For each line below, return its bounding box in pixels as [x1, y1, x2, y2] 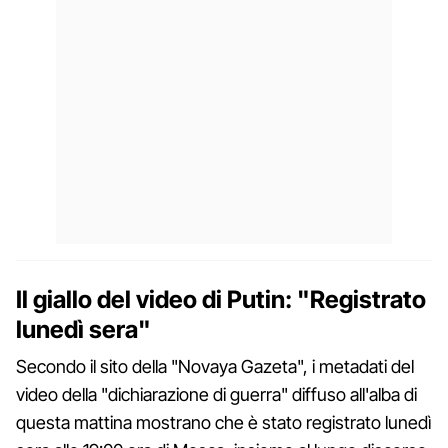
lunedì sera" [16, 314, 151, 344]
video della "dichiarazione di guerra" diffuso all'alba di [16, 383, 417, 405]
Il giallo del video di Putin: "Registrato [16, 284, 426, 314]
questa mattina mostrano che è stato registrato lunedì [16, 411, 431, 433]
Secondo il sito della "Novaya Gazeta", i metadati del [16, 355, 414, 377]
